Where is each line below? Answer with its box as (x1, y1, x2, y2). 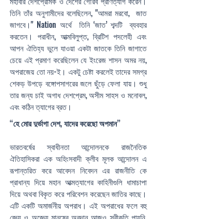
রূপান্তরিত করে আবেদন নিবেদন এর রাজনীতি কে (10, 164, 147, 176)
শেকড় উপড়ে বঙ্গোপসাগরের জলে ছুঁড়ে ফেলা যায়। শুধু (10, 77, 147, 89)
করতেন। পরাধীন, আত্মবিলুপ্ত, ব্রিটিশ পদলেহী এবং (10, 30, 147, 42)
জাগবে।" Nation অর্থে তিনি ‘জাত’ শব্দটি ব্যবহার (10, 19, 147, 30)
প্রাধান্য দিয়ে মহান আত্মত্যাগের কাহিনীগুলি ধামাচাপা (10, 176, 147, 188)
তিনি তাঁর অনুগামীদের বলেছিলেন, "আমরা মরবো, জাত (10, 7, 147, 19)
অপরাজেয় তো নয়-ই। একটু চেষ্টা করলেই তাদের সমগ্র (10, 66, 147, 77)
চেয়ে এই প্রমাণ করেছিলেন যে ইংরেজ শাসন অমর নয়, (10, 54, 147, 66)
